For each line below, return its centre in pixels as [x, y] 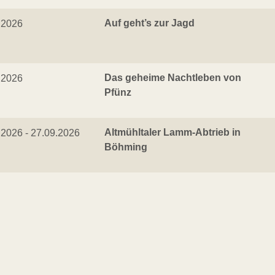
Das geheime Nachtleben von [173, 78]
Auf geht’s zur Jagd [149, 23]
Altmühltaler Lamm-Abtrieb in [172, 132]
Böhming [126, 147]
